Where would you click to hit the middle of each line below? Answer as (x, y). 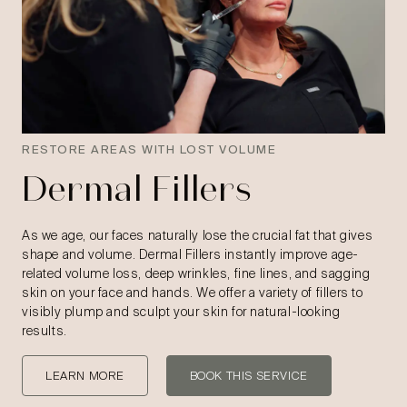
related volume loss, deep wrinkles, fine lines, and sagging (196, 274)
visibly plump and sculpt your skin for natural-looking (181, 312)
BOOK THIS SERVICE (248, 376)
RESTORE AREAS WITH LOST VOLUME (149, 150)
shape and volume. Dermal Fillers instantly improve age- (191, 255)
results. (45, 331)
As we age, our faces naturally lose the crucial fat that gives (198, 236)
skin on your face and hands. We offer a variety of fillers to (193, 293)
